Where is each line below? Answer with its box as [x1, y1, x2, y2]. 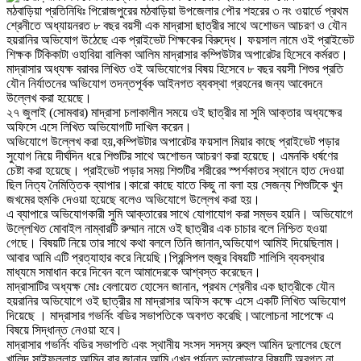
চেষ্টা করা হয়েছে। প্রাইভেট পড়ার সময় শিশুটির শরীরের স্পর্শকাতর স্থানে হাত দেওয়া [6, 164, 344, 178]
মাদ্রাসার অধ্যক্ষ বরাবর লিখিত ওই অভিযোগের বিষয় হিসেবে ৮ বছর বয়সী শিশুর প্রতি [6, 62, 343, 77]
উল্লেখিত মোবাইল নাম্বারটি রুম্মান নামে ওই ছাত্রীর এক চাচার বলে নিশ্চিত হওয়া [6, 222, 327, 236]
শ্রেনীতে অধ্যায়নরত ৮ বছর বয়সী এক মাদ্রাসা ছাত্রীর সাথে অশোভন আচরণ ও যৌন [6, 19, 346, 33]
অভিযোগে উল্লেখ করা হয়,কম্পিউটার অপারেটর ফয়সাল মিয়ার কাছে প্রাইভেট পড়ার [6, 135, 339, 149]
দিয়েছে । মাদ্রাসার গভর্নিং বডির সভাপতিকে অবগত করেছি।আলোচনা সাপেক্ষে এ [6, 309, 334, 323]
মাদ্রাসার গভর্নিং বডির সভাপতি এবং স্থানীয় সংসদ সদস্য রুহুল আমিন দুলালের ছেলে [6, 338, 341, 352]
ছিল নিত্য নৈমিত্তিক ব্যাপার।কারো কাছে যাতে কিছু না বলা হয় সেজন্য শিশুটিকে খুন [6, 178, 342, 193]
